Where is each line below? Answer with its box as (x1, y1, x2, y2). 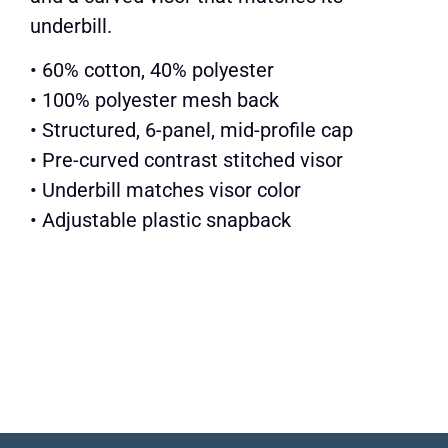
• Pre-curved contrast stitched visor (30, 147, 343, 172)
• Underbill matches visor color (30, 177, 301, 202)
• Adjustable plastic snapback (30, 207, 291, 232)
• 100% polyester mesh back (30, 87, 279, 112)
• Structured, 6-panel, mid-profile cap (30, 117, 353, 142)
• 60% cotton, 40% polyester (30, 57, 274, 82)
